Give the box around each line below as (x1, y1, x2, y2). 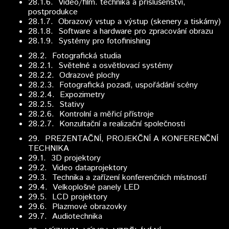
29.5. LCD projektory (28, 191, 107, 203)
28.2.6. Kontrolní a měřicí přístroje (28, 108, 154, 120)
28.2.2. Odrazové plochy (28, 70, 120, 81)
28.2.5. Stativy (28, 99, 84, 110)
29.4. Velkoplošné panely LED (28, 181, 140, 193)
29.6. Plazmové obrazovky (28, 201, 127, 213)
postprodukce (28, 6, 78, 18)
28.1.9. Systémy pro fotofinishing (28, 35, 150, 47)
